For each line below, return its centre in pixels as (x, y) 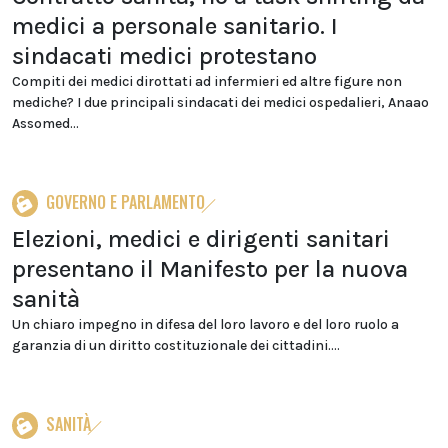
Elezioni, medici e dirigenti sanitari (201, 239)
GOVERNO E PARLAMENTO (125, 202)
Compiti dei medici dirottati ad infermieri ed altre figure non (207, 81)
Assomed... (45, 123)
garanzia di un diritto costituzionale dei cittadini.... (176, 345)
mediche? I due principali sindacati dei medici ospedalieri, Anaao (220, 102)
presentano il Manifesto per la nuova (210, 269)
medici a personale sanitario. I (175, 26)
